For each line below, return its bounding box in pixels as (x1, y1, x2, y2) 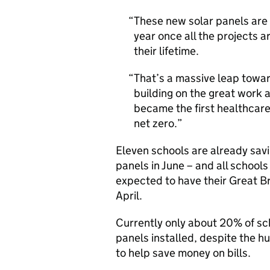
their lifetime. (134, 44, 201, 58)
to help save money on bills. (116, 246, 253, 260)
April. (116, 189, 147, 202)
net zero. (134, 116, 177, 130)
